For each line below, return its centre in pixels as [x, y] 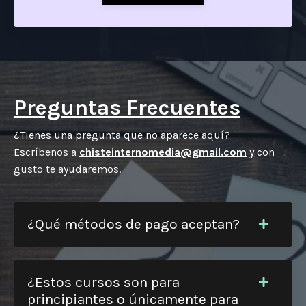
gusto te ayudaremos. [67, 169]
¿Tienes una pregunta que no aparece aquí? [122, 135]
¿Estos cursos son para [103, 282]
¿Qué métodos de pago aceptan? [134, 224]
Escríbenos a [46, 152]
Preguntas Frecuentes [127, 107]
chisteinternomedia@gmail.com [163, 152]
